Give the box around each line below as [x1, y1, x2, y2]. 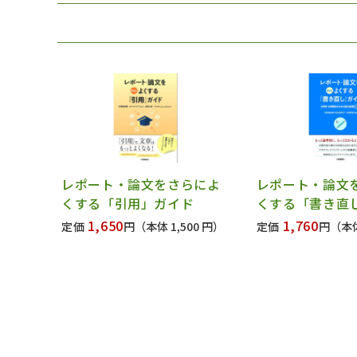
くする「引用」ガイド [61, 194, 194, 214]
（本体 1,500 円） [135, 218, 225, 235]
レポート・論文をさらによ [61, 175, 221, 194]
